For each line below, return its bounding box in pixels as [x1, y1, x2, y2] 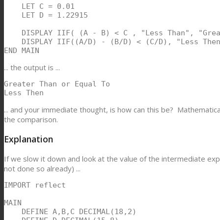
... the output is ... [4, 62, 60, 73]
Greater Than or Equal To [4, 80, 110, 89]
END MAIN [4, 46, 39, 55]
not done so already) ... [4, 163, 81, 173]
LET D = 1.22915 [4, 11, 88, 20]
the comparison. [4, 114, 58, 125]
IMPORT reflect [4, 180, 66, 190]
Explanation [4, 133, 53, 145]
